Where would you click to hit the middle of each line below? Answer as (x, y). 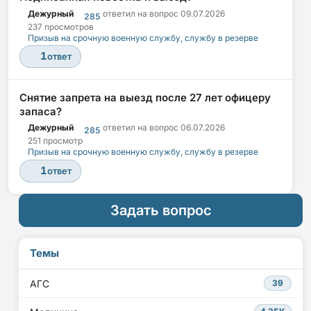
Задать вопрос (161, 210)
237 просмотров (61, 26)
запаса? (41, 111)
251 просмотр (55, 141)
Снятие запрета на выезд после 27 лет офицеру (145, 97)
